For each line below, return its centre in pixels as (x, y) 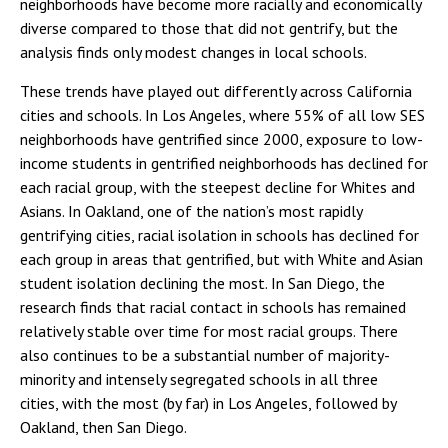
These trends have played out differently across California (216, 91)
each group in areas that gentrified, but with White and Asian (221, 259)
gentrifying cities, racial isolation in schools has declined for (219, 235)
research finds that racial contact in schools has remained (213, 307)
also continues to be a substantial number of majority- (205, 355)
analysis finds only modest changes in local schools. (193, 52)
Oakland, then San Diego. (103, 427)
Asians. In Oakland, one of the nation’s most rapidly (191, 211)
